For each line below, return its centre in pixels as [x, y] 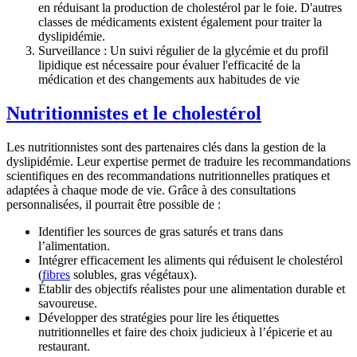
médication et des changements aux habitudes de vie [169, 80]
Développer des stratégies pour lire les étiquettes [159, 318]
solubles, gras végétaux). [133, 275]
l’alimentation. [74, 246]
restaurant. [64, 347]
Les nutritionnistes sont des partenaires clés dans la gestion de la [166, 147]
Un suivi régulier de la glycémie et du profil [218, 51]
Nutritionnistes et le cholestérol [134, 114]
